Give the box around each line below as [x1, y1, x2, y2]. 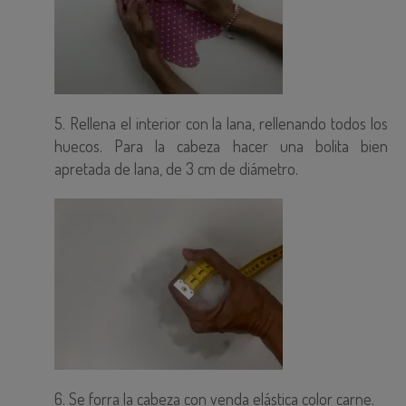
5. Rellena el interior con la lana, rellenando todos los [54, 113, 388, 134]
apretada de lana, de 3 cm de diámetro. [54, 159, 298, 179]
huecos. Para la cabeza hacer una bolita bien [54, 136, 388, 157]
